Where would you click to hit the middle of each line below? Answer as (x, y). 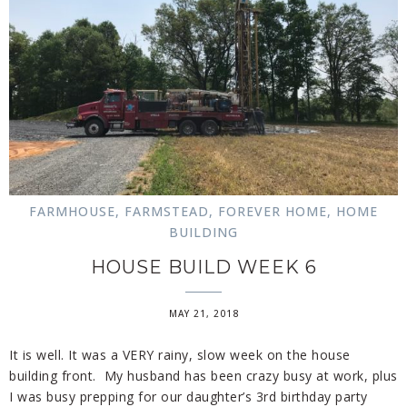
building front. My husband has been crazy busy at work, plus (203, 375)
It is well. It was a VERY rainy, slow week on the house (180, 354)
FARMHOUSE (72, 211)
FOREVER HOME (273, 211)
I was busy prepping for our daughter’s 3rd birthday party (189, 396)
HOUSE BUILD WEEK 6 (203, 267)
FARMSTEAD (167, 211)
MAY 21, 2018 (203, 313)
